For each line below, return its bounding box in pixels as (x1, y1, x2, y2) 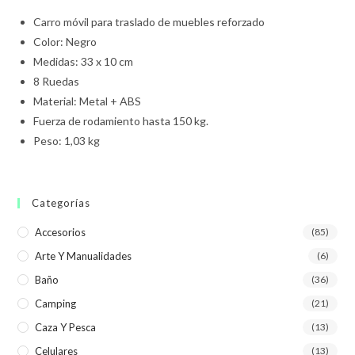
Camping (35, 296, 77, 310)
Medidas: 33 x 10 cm (33, 54, 134, 68)
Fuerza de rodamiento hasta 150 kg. (33, 113, 209, 128)
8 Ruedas (33, 74, 80, 88)
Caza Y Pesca (35, 320, 97, 334)
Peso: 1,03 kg (33, 133, 101, 147)
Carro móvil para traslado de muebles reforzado (33, 14, 265, 29)
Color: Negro (33, 34, 97, 48)
